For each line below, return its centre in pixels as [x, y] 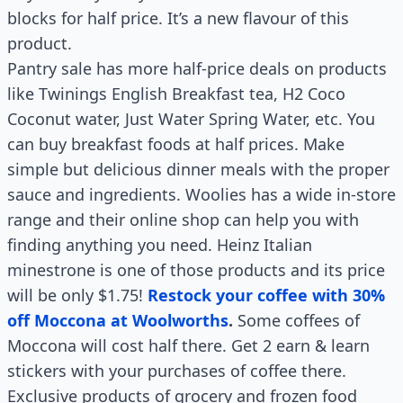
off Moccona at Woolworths [118, 320]
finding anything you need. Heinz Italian [160, 245]
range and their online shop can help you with [183, 219]
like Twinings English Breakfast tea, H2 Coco [176, 94]
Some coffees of [296, 320]
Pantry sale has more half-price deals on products [197, 68]
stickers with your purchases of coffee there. [177, 371]
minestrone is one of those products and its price [196, 270]
